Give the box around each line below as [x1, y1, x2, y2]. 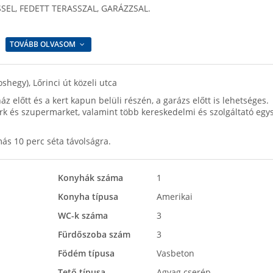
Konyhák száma [57, 172, 123, 183]
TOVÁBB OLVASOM [10, 39, 78, 49]
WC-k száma [57, 210, 108, 221]
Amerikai [154, 191, 193, 202]
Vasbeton [154, 247, 194, 259]
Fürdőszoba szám [57, 229, 130, 240]
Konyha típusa [57, 191, 118, 202]
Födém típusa [57, 247, 115, 259]
